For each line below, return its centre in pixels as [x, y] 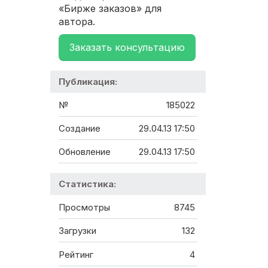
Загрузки [77, 231]
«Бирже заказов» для [110, 9]
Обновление [85, 152]
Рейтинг [76, 254]
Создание [80, 129]
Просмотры [84, 207]
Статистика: [87, 184]
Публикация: [88, 82]
